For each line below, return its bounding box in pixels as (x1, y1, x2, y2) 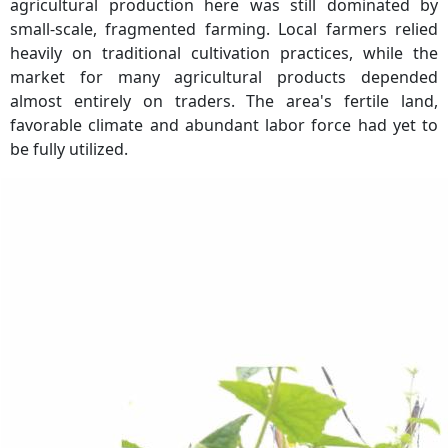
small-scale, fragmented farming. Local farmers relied (10, 17, 438, 40)
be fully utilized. (10, 137, 128, 160)
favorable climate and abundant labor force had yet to (10, 113, 438, 136)
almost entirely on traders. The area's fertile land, (10, 89, 438, 112)
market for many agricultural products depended (10, 65, 438, 88)
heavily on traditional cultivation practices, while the (10, 41, 438, 64)
